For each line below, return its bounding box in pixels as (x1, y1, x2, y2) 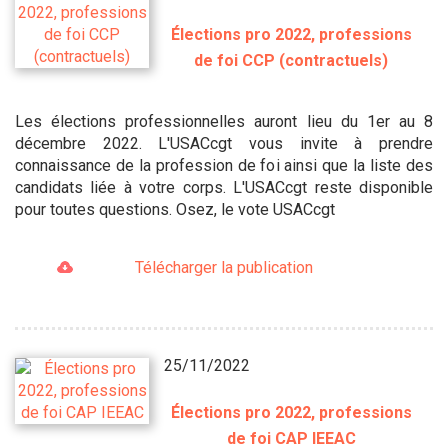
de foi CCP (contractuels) (194, 51, 389, 71)
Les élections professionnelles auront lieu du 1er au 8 (15, 112, 433, 132)
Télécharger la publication (134, 258, 313, 278)
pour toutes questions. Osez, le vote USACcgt (15, 200, 335, 220)
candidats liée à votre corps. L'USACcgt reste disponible (15, 178, 433, 198)
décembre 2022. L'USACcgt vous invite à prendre (15, 134, 433, 154)
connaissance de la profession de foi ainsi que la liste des (15, 156, 433, 176)
